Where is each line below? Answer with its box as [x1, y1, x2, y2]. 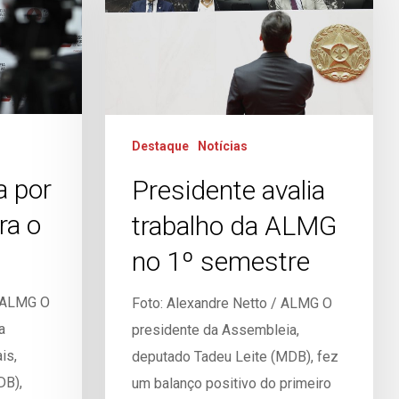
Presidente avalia [131, 174, 325, 206]
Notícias [197, 138, 248, 153]
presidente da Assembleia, [131, 321, 299, 338]
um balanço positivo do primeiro [131, 374, 331, 392]
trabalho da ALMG [131, 209, 337, 241]
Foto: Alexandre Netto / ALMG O [131, 294, 332, 312]
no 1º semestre [131, 245, 310, 277]
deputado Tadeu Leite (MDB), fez [131, 347, 338, 365]
